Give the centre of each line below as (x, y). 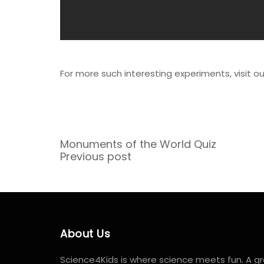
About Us (85, 234)
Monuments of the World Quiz (138, 144)
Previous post (96, 157)
